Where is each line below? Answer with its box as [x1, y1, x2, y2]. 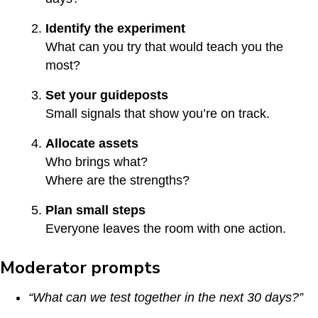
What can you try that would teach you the [45, 39, 283, 54]
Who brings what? [45, 154, 148, 169]
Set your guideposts [45, 87, 168, 102]
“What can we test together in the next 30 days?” [28, 290, 303, 305]
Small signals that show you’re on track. [45, 106, 270, 121]
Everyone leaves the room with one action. [45, 221, 286, 236]
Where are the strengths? [45, 172, 190, 187]
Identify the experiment [45, 21, 185, 35]
